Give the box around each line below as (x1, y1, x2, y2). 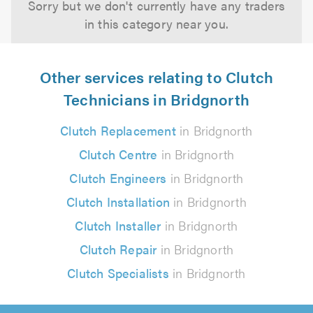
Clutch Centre (78, 145, 158, 163)
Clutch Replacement (60, 122, 176, 139)
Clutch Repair (79, 240, 157, 258)
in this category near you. (84, 15, 229, 32)
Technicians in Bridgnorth (64, 88, 249, 110)
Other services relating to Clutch (39, 66, 274, 87)
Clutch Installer (75, 217, 161, 234)
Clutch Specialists (67, 264, 169, 282)
